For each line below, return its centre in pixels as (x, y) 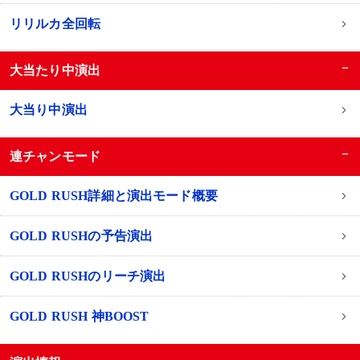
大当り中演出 (48, 109)
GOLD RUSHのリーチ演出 (88, 276)
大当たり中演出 (55, 70)
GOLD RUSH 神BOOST (79, 316)
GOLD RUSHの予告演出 (81, 235)
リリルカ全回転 (55, 23)
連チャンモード (55, 156)
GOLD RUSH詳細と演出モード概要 (113, 195)
